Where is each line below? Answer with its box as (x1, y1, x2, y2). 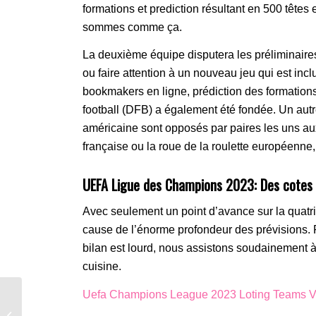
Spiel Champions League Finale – (25, 296, 162, 306)
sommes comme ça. (83, 20, 183, 33)
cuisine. (83, 260, 122, 272)
